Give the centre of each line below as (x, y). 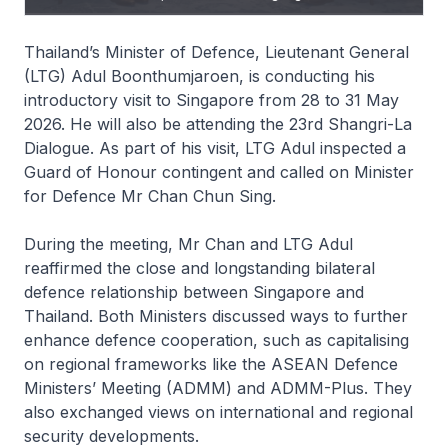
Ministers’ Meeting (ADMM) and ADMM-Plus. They (218, 388)
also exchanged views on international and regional (218, 412)
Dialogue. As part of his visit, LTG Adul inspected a (215, 148)
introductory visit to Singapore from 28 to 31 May (211, 100)
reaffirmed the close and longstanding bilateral (199, 268)
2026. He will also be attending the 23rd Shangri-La (218, 124)
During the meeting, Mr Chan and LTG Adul (188, 244)
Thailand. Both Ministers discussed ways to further (216, 316)
